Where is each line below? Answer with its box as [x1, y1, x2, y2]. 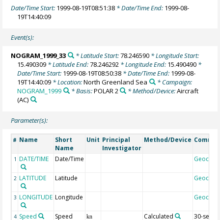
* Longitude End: [119, 59, 168, 69]
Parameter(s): [11, 116, 48, 125]
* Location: [51, 77, 84, 86]
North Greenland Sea [83, 77, 148, 86]
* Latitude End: [46, 59, 90, 69]
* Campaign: [155, 77, 192, 86]
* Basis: [69, 86, 94, 95]
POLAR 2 [93, 86, 118, 95]
